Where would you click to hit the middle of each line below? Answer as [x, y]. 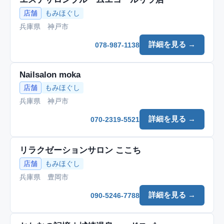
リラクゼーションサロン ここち [80, 150]
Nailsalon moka [50, 75]
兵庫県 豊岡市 [44, 177]
